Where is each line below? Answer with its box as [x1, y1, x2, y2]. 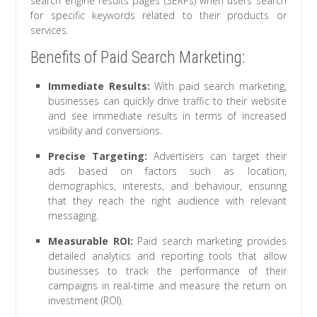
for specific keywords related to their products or [30, 8, 287, 23]
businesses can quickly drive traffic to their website [48, 94, 287, 108]
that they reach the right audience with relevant [48, 194, 287, 208]
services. [30, 23, 69, 38]
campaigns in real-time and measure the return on [48, 279, 287, 293]
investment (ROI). [48, 294, 124, 308]
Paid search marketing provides [132, 234, 287, 248]
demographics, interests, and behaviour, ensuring [48, 179, 287, 193]
